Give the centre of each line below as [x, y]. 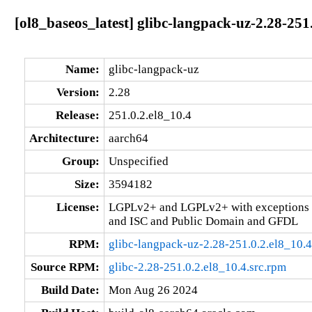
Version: [78, 92]
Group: [80, 161]
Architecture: [64, 138]
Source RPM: [65, 267]
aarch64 [128, 138]
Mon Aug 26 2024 [153, 290]
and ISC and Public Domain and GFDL [203, 221]
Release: [77, 115]
